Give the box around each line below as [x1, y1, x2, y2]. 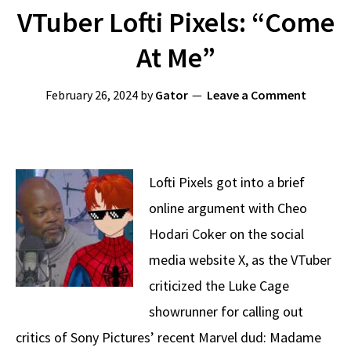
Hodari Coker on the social [149, 225, 304, 243]
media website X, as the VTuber [149, 251, 331, 269]
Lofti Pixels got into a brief [149, 173, 305, 191]
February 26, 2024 [45, 87, 138, 103]
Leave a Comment [206, 87, 306, 103]
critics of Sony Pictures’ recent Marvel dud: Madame [16, 328, 321, 346]
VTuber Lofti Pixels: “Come [16, 5, 335, 40]
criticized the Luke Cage [149, 277, 289, 295]
